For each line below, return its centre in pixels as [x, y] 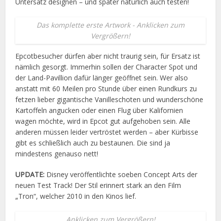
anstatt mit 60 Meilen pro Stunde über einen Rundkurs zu [106, 89]
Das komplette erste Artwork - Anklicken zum [110, 25]
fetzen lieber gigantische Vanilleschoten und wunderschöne [110, 100]
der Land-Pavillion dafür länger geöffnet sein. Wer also [102, 78]
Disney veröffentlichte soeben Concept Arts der [121, 175]
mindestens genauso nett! [57, 154]
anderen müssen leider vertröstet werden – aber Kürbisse [107, 132]
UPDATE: [30, 175]
